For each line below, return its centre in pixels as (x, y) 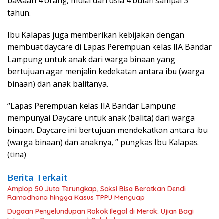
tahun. (19, 13)
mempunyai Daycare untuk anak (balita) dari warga (101, 118)
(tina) (17, 155)
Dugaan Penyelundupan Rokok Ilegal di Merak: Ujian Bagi (100, 211)
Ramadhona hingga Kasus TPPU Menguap (76, 198)
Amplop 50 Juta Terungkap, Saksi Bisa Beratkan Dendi (97, 189)
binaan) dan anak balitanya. (58, 84)
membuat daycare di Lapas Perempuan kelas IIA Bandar (109, 47)
